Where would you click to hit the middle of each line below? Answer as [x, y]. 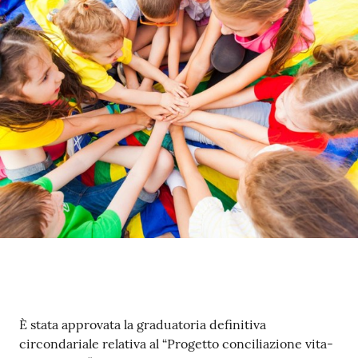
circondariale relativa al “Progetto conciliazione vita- [176, 343]
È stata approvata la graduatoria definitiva [143, 324]
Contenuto [62, 325]
